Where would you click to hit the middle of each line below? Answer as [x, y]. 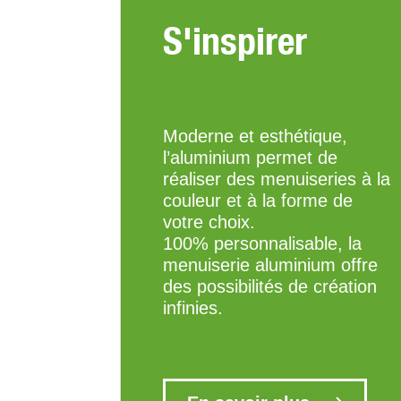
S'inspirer [235, 41]
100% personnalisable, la [262, 244]
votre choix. [209, 222]
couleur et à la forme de [257, 201]
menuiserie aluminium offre [270, 265]
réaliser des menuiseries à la [276, 179]
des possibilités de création [269, 287]
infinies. [192, 308]
